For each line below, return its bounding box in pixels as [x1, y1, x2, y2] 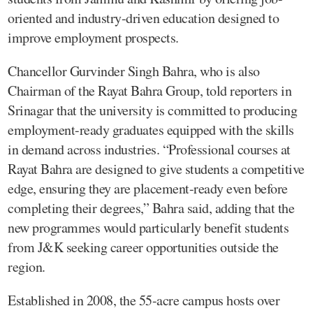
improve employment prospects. [8, 27, 179, 47]
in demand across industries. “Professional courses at [8, 139, 291, 159]
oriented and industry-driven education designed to [8, 8, 279, 27]
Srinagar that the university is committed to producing [8, 100, 297, 119]
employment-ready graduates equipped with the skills [8, 119, 294, 139]
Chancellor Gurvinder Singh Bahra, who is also [8, 61, 260, 80]
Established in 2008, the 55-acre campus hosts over [8, 290, 279, 310]
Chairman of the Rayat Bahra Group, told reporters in [8, 80, 291, 100]
